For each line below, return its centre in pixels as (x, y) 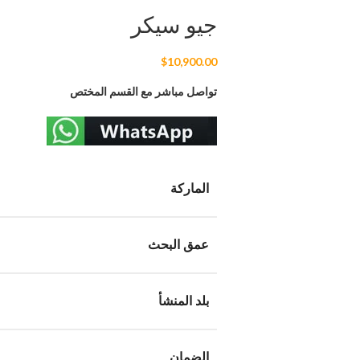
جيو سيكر (174, 26)
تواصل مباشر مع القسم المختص (144, 92)
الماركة (190, 189)
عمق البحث (179, 245)
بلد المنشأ (184, 301)
